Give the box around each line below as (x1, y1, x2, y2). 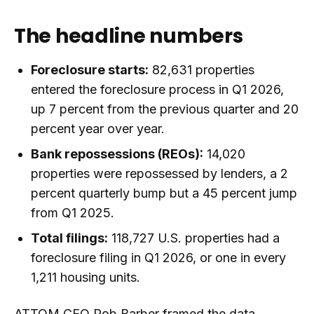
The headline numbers (14, 22, 243, 50)
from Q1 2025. (31, 205, 114, 220)
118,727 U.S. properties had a (108, 231, 280, 245)
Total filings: (31, 231, 108, 245)
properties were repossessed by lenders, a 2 (31, 166, 288, 181)
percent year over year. (31, 121, 165, 136)
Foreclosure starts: (31, 62, 149, 77)
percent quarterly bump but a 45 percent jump (31, 186, 297, 200)
